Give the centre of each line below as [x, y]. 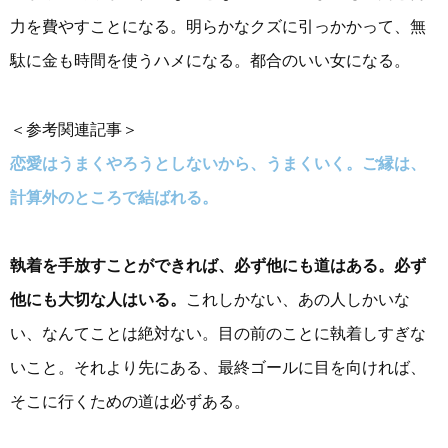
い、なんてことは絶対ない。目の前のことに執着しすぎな [218, 333]
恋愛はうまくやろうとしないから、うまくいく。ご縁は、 [218, 163]
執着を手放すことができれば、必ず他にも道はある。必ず [218, 265]
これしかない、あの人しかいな [298, 299]
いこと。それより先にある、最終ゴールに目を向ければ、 [218, 367]
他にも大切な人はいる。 [98, 299]
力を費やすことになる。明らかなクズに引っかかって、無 [218, 27]
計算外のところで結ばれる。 [114, 197]
